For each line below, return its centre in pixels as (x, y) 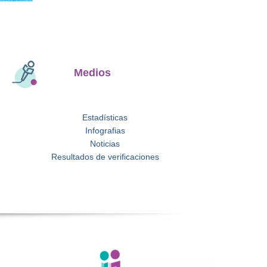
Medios (93, 72)
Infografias (105, 130)
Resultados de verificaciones (105, 156)
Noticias (105, 143)
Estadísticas (105, 117)
